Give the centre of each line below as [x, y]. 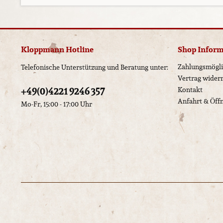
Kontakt [190, 90]
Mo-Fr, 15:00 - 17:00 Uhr [56, 104]
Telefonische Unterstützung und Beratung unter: [95, 67]
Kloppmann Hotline [57, 50]
